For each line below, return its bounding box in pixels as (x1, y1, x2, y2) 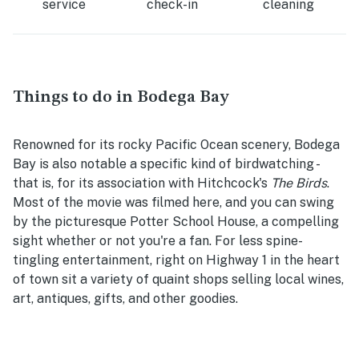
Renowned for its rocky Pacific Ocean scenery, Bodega (13, 137, 340, 153)
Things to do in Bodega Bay (13, 89, 232, 107)
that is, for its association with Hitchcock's (13, 175, 271, 192)
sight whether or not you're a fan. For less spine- (13, 233, 303, 249)
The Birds (271, 175, 327, 192)
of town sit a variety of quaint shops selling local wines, (13, 272, 344, 288)
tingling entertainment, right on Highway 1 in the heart (13, 252, 340, 268)
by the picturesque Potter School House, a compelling (13, 214, 339, 230)
